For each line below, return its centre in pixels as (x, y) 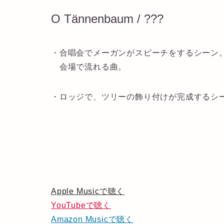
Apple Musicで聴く (88, 191)
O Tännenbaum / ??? (107, 19)
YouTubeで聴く (81, 205)
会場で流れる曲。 (89, 66)
